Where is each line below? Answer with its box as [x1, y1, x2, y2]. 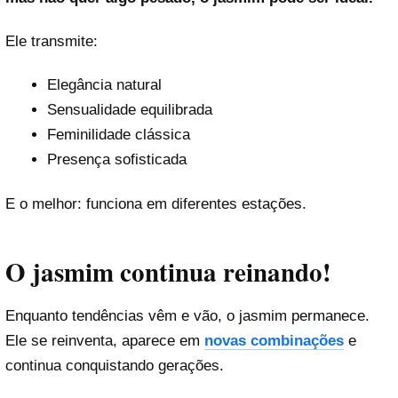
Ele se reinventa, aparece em [5, 332, 204, 350]
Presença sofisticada [46, 151, 187, 169]
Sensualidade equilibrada [46, 101, 212, 119]
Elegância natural [46, 76, 162, 94]
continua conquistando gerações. [5, 357, 224, 375]
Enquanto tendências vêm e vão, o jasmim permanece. [5, 307, 370, 325]
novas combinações [204, 332, 344, 350]
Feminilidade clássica [46, 126, 190, 144]
